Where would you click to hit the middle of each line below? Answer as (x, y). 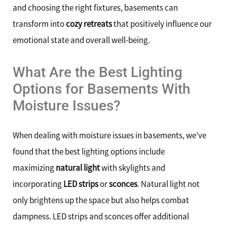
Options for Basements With (102, 89)
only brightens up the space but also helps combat (101, 200)
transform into (39, 24)
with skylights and (133, 168)
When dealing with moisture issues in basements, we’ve (109, 136)
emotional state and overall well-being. (81, 40)
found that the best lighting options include (89, 152)
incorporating (38, 184)
